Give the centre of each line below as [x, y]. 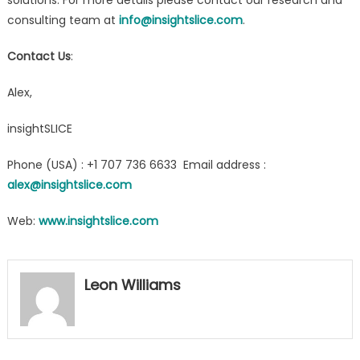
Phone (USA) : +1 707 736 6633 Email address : [136, 164]
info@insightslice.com [180, 20]
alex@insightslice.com [69, 184]
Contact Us [39, 56]
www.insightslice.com [98, 221]
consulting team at [63, 20]
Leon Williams [132, 284]
